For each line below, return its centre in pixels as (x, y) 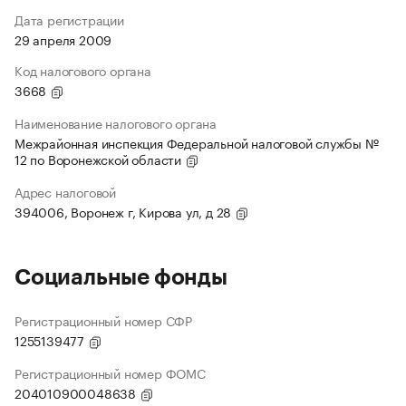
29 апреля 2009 (63, 39)
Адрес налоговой (65, 192)
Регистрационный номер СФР (103, 320)
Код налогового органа (83, 70)
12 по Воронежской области (100, 159)
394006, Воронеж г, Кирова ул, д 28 (125, 212)
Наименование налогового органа (116, 123)
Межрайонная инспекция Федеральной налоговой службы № (197, 143)
